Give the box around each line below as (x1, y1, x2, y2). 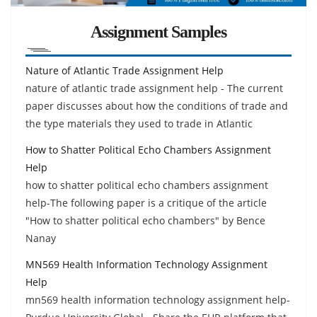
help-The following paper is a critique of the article (25, 195, 267, 209)
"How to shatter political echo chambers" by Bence (25, 213, 265, 227)
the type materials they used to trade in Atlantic (25, 116, 253, 130)
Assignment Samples (91, 22, 226, 41)
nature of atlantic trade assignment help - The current (25, 81, 283, 95)
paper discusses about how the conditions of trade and (25, 98, 288, 113)
